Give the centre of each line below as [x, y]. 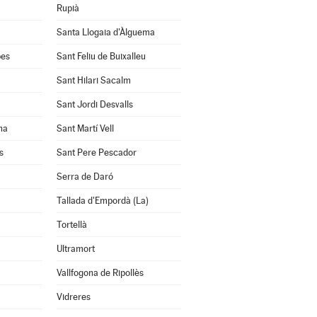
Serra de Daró [85, 177]
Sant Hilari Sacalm [93, 80]
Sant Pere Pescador [96, 152]
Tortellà [71, 225]
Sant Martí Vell [85, 128]
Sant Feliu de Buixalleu [101, 56]
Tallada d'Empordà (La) [102, 201]
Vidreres [73, 297]
